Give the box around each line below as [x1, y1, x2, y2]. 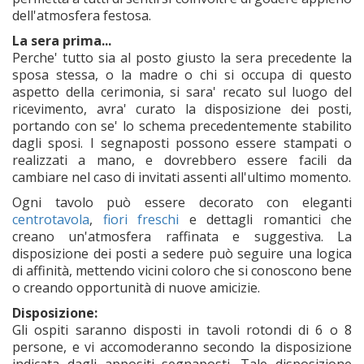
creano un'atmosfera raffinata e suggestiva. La [12, 227, 352, 245]
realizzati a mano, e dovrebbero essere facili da [12, 150, 352, 169]
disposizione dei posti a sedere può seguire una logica [12, 244, 352, 262]
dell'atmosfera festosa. [12, 6, 151, 24]
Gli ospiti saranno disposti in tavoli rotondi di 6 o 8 [12, 320, 352, 339]
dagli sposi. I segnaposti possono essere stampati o [12, 133, 352, 152]
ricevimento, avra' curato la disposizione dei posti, [12, 99, 352, 118]
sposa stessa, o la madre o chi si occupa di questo [12, 65, 352, 84]
